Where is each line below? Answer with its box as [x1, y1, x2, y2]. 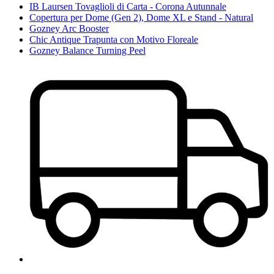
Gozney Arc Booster [29, 23, 109, 34]
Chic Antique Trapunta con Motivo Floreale [29, 34, 198, 45]
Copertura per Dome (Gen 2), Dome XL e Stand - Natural [29, 12, 253, 23]
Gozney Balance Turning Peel [29, 45, 146, 56]
